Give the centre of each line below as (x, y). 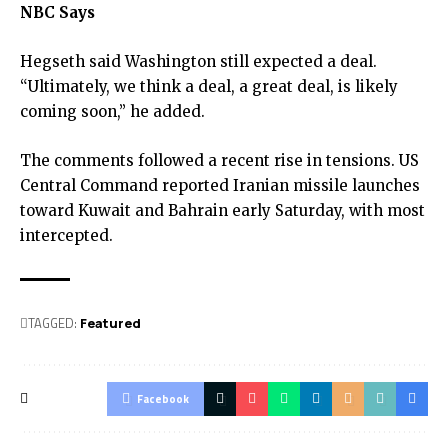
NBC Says (57, 12)
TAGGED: (52, 322)
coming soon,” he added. (112, 111)
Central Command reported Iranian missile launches (220, 185)
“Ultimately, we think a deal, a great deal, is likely (209, 86)
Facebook (163, 399)
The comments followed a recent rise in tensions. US (219, 160)
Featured (110, 323)
